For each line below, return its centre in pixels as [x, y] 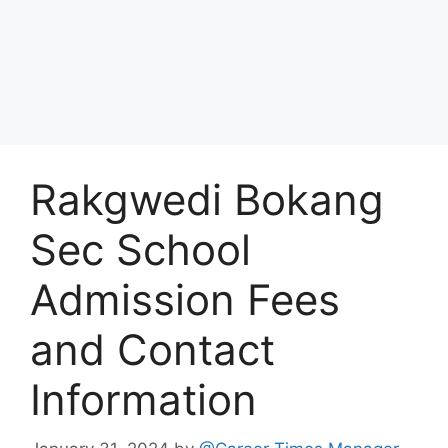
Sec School [140, 249]
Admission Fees [185, 299]
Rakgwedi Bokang [207, 199]
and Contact [152, 349]
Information [143, 399]
